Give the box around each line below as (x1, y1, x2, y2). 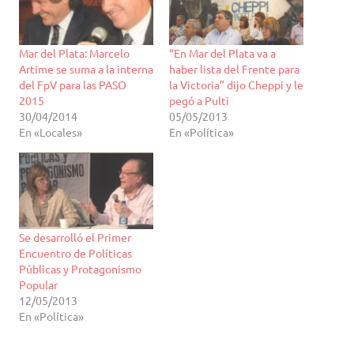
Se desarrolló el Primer (19, 229, 131, 244)
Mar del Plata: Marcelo (19, 45, 130, 60)
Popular (19, 277, 58, 292)
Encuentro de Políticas (19, 245, 132, 260)
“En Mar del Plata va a (169, 45, 276, 60)
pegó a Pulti (169, 92, 229, 107)
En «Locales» (19, 124, 82, 139)
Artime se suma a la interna (19, 61, 153, 76)
